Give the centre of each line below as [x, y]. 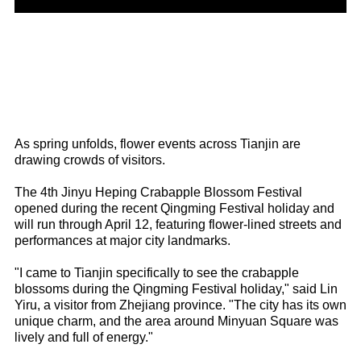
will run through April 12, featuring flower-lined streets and [178, 224]
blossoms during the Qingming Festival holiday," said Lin [176, 289]
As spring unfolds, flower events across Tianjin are [157, 144]
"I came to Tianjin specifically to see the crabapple [156, 273]
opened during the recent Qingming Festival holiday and [174, 208]
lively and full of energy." [83, 337]
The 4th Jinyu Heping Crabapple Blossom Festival [158, 192]
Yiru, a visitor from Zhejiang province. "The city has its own [180, 305]
